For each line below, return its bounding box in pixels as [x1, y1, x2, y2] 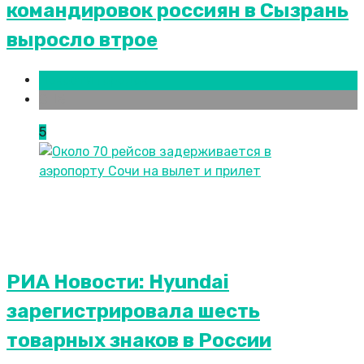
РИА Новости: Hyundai [6, 271, 229, 294]
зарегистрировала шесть [6, 300, 260, 323]
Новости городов [39, 71, 148, 88]
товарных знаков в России [6, 329, 271, 353]
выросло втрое [6, 28, 158, 51]
